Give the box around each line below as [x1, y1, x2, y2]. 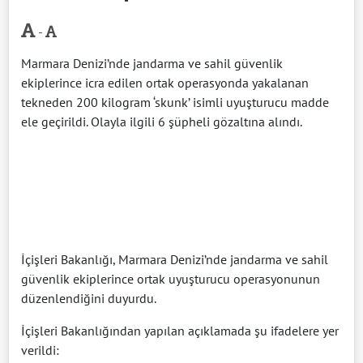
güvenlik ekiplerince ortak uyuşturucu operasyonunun [21, 271, 320, 288]
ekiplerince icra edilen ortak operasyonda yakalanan [21, 75, 309, 92]
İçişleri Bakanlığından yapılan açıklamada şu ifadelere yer [21, 322, 339, 340]
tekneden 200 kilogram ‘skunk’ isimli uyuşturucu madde [21, 94, 329, 111]
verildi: [21, 342, 59, 359]
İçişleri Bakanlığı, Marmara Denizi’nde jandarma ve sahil [21, 251, 328, 268]
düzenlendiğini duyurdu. [21, 290, 156, 307]
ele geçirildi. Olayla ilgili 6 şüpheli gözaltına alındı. [21, 113, 302, 130]
